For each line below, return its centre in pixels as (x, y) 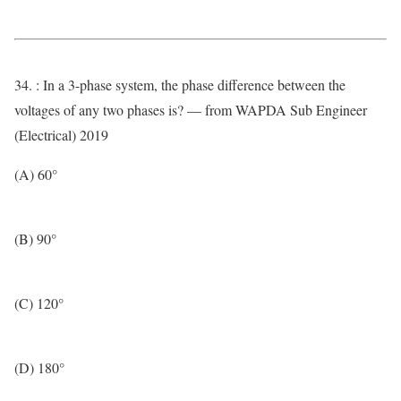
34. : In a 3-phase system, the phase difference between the (180, 85)
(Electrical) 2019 (61, 135)
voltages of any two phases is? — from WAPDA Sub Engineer (191, 110)
